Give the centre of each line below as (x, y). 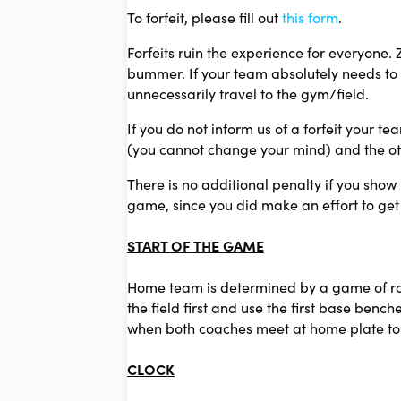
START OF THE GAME (196, 246)
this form (310, 17)
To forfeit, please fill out (205, 17)
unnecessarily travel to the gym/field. (248, 94)
